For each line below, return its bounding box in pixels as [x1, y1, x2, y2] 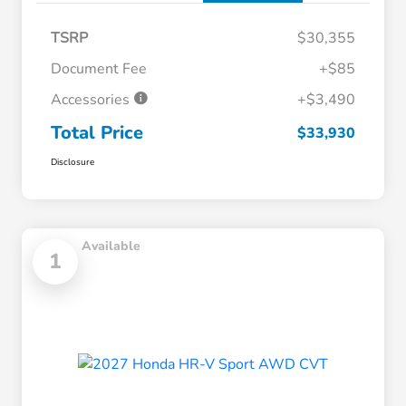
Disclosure [51, 156, 94, 169]
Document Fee [51, 59, 147, 80]
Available [82, 237, 140, 256]
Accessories [51, 90, 133, 111]
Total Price [51, 121, 143, 146]
